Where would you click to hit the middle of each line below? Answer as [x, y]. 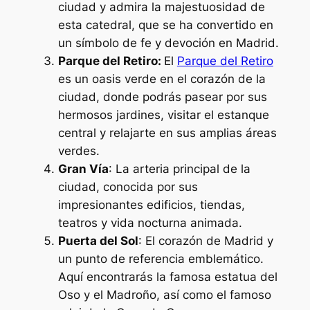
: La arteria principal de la [179, 169]
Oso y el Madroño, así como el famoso [164, 295]
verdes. [79, 151]
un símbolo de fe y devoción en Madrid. [168, 43]
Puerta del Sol [98, 241]
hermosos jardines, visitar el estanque [163, 115]
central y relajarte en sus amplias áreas [167, 133]
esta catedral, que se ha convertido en [165, 25]
